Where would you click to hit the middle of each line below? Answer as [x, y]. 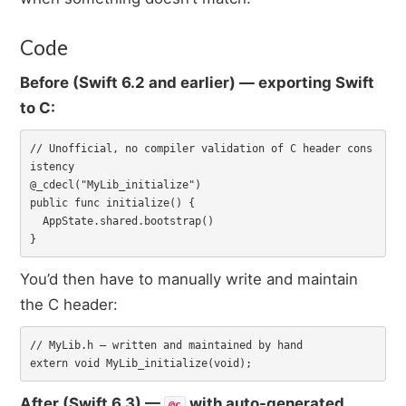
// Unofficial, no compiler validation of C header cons [201, 148]
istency [52, 166]
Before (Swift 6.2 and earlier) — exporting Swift [198, 83]
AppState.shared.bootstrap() [36, 221]
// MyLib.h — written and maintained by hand [166, 345]
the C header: [69, 305]
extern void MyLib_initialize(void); [140, 363]
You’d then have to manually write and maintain [189, 280]
